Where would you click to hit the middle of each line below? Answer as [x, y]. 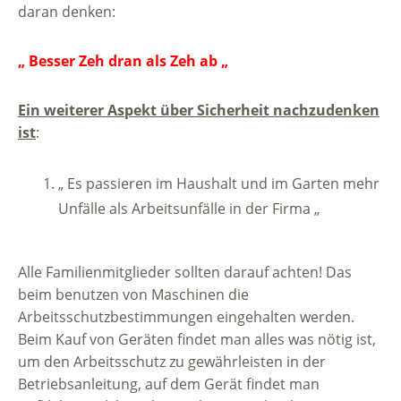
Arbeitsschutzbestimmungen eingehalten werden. [186, 317]
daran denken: [67, 12]
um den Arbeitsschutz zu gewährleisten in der [172, 362]
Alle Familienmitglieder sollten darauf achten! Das [185, 273]
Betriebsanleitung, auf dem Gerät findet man [169, 384]
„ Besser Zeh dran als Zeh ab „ [123, 61]
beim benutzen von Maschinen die [133, 295]
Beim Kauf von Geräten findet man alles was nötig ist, [197, 340]
